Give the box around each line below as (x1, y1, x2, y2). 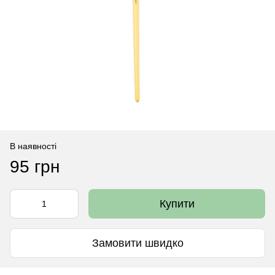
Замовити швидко (91, 236, 184, 249)
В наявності (10, 141, 56, 151)
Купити (159, 198, 195, 210)
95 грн (10, 157, 60, 176)
